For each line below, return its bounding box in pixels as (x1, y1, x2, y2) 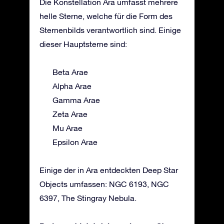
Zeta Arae (52, 109, 87, 119)
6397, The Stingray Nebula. (39, 193, 136, 203)
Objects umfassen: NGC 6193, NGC (39, 179, 169, 189)
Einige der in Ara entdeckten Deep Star (39, 165, 178, 175)
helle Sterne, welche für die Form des (39, 11, 172, 21)
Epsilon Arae (52, 137, 97, 147)
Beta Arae (52, 67, 88, 77)
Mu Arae (52, 123, 82, 133)
